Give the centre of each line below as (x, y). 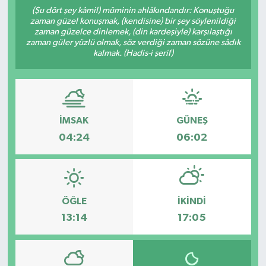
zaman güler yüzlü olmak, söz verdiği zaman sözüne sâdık (133, 42)
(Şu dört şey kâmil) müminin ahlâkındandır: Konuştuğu (133, 10)
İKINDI (192, 201)
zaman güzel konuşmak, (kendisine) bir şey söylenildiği (133, 21)
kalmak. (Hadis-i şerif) (133, 53)
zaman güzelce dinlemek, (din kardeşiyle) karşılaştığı (133, 31)
